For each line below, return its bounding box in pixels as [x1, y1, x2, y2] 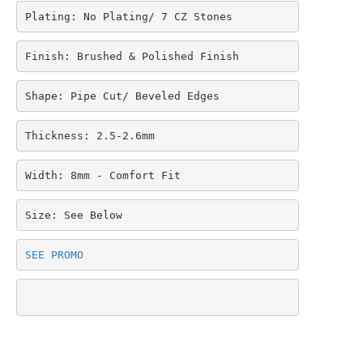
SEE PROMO [24, 248, 83, 261]
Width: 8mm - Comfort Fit [24, 169, 181, 181]
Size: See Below [24, 208, 122, 221]
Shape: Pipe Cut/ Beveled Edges [24, 89, 220, 102]
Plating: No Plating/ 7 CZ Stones [24, 10, 233, 23]
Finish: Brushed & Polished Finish [24, 49, 239, 62]
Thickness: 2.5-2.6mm [24, 129, 155, 142]
